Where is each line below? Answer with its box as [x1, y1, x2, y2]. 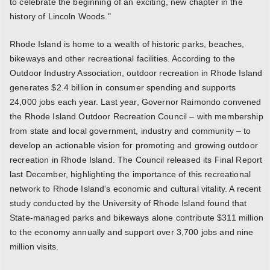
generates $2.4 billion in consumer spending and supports [10, 82, 236, 92]
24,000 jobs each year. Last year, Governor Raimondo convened [10, 96, 262, 107]
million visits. [10, 241, 59, 251]
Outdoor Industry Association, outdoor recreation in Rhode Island [10, 67, 263, 78]
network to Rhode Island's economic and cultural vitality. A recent [10, 183, 262, 193]
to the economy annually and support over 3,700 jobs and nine [10, 227, 254, 237]
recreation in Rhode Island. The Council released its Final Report [10, 154, 263, 165]
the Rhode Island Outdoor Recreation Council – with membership [10, 111, 263, 121]
